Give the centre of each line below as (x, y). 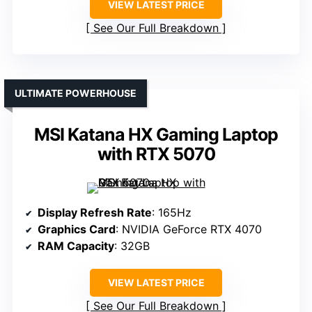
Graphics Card (77, 229)
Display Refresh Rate (95, 213)
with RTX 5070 (156, 154)
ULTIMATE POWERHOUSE (76, 93)
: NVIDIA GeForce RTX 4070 (189, 229)
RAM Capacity (76, 246)
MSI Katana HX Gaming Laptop (156, 135)
